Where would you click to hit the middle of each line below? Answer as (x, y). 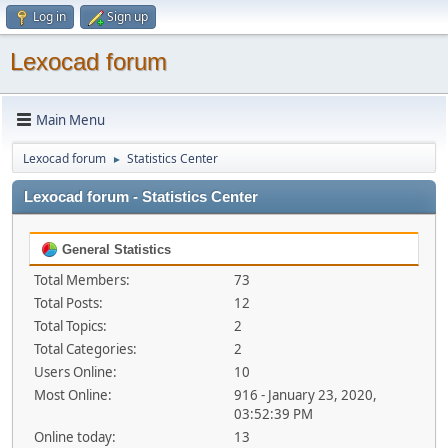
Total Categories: (85, 349)
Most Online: (73, 395)
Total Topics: (70, 326)
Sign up (127, 16)
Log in (49, 16)
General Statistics (114, 249)
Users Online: (75, 372)
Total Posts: (68, 303)
